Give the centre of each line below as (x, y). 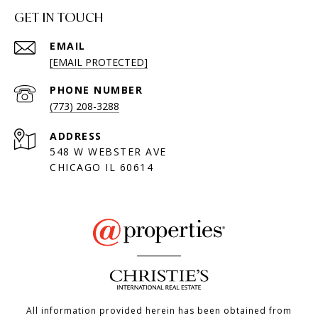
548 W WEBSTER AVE (108, 151)
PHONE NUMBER (96, 89)
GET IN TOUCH (59, 17)
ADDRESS (76, 136)
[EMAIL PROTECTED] (99, 62)
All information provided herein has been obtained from (159, 310)
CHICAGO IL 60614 (102, 167)
